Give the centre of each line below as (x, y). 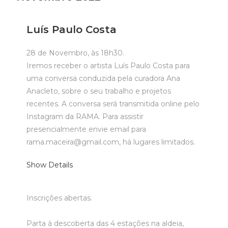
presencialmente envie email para (87, 129)
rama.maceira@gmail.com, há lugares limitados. (111, 142)
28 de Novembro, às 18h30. (76, 53)
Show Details (50, 165)
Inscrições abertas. (60, 198)
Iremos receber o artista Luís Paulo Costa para (108, 66)
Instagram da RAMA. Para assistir (85, 117)
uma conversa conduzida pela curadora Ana (104, 78)
